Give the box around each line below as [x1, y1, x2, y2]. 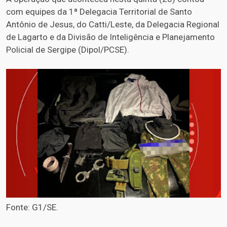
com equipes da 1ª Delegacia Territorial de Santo [6, 6, 192, 17]
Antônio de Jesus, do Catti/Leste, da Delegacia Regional [6, 19, 219, 29]
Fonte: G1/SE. [6, 202, 58, 213]
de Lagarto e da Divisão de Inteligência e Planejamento [6, 31, 215, 42]
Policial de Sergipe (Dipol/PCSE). [6, 44, 129, 55]
